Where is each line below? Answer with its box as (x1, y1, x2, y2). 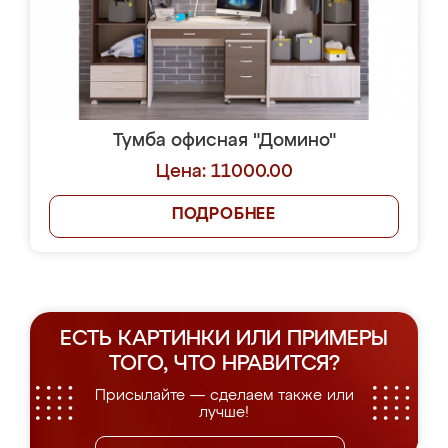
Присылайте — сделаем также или (94, 388, 354, 403)
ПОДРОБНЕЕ (171, 207, 277, 223)
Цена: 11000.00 (155, 163, 293, 181)
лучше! (199, 405, 249, 420)
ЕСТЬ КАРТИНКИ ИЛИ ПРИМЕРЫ (60, 329, 388, 350)
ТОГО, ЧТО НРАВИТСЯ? (108, 354, 340, 375)
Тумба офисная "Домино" (112, 132, 336, 150)
